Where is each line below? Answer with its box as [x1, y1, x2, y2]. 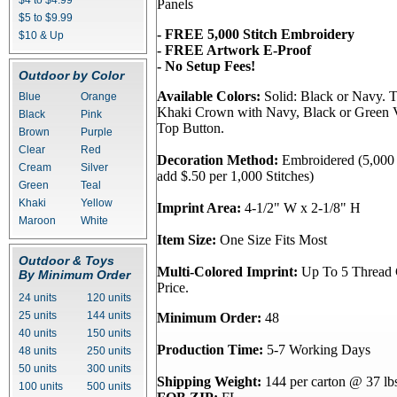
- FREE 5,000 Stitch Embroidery [157, 27, 354, 42]
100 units [19, 380, 63, 393]
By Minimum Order [19, 268, 130, 282]
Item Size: [157, 232, 216, 247]
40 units [19, 327, 57, 339]
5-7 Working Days [263, 342, 370, 357]
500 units [87, 380, 131, 393]
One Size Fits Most [216, 232, 327, 247]
